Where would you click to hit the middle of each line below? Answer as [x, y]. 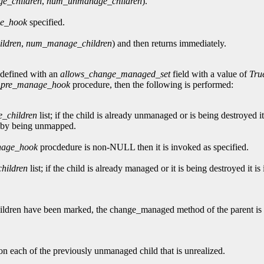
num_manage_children [69, 44]
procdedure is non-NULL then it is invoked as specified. [143, 147]
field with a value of [210, 74]
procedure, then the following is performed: [152, 85]
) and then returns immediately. [169, 44]
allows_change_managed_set [115, 74]
